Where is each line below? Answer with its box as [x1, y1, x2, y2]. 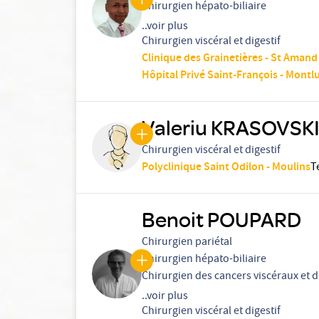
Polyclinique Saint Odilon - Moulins [142, 159, 310, 177]
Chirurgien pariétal [142, 234, 232, 251]
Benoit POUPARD [142, 205, 301, 233]
